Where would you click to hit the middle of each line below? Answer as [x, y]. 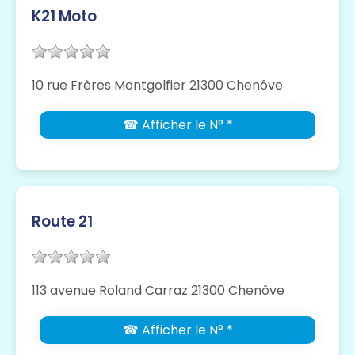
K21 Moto [64, 16]
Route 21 [62, 221]
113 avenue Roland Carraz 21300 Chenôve [158, 290]
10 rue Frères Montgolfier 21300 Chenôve [157, 85]
